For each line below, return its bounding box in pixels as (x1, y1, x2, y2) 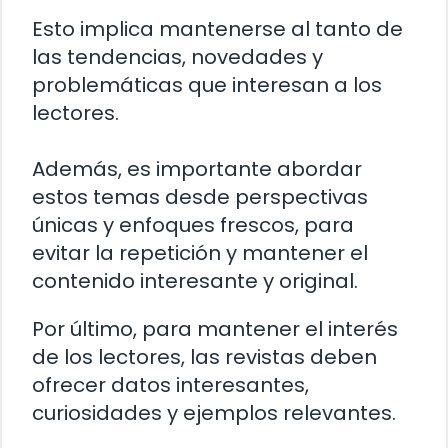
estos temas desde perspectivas (32, 183, 368, 212)
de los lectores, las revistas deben (32, 343, 377, 372)
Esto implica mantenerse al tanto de (32, 15, 403, 44)
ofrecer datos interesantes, (32, 371, 309, 400)
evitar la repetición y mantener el (32, 239, 368, 268)
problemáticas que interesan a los (32, 71, 382, 100)
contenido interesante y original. (32, 267, 358, 296)
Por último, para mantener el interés (32, 315, 398, 344)
